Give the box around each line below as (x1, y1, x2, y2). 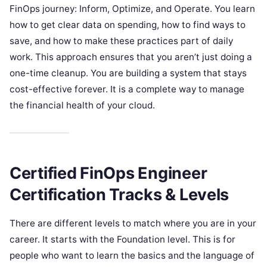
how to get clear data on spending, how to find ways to (10, 19, 246, 31)
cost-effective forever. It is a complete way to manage (10, 83, 244, 95)
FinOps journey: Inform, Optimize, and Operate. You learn (10, 3, 255, 15)
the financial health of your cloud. (10, 100, 155, 111)
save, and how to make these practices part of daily (10, 35, 233, 47)
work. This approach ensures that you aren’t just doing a (10, 51, 252, 63)
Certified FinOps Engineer (10, 163, 207, 183)
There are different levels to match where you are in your (10, 217, 256, 229)
